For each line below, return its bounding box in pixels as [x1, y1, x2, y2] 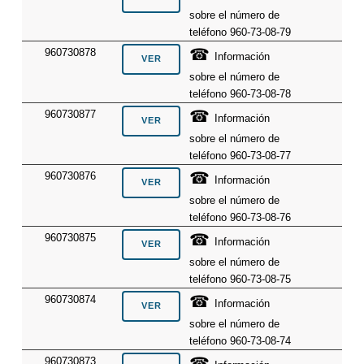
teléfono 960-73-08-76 [189, 210, 292, 223]
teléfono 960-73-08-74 [189, 334, 292, 347]
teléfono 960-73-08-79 [189, 25, 292, 38]
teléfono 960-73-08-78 [189, 87, 292, 100]
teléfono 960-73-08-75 [189, 272, 292, 285]
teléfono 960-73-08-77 [189, 149, 292, 162]
